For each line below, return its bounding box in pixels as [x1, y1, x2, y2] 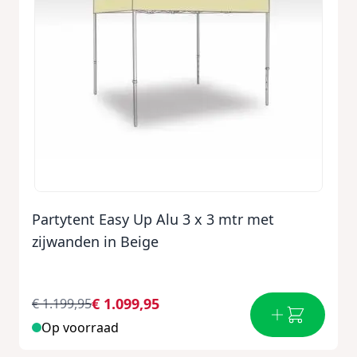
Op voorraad [41, 319, 119, 336]
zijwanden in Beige [32, 232, 159, 251]
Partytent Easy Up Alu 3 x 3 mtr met [32, 210, 274, 229]
